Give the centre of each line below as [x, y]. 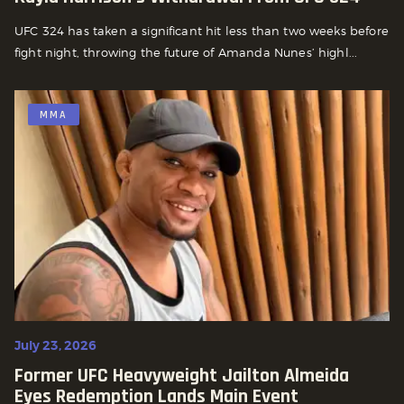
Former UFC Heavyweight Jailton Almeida [182, 376]
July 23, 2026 [55, 346]
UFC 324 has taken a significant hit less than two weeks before [202, 31]
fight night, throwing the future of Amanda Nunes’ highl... [186, 53]
